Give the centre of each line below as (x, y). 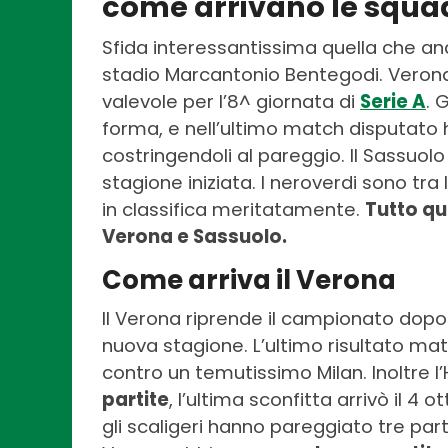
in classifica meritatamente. (233, 210)
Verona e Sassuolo (192, 237)
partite (135, 400)
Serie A (393, 102)
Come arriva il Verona (249, 280)
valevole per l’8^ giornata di (231, 102)
